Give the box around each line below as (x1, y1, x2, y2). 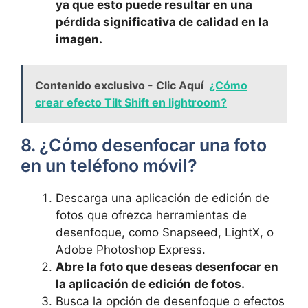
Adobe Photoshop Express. (56, 243, 206, 256)
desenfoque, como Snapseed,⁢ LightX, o (56, 225, 274, 239)
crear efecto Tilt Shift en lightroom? (35, 96, 227, 109)
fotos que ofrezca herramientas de (56, 208, 247, 222)
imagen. (56, 32, 102, 46)
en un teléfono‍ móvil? (21, 155, 197, 176)
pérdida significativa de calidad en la (56, 14, 269, 29)
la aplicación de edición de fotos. (56, 277, 245, 291)
